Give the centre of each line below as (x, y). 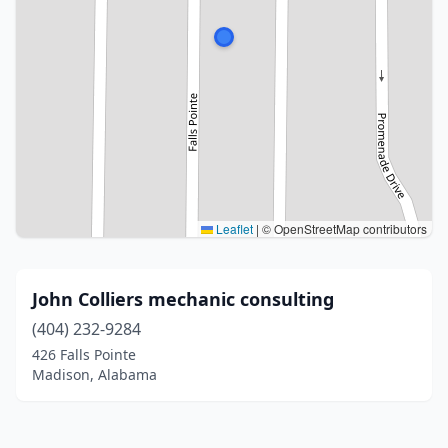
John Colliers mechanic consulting (183, 299)
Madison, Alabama (94, 374)
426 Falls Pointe (84, 354)
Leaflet (233, 228)
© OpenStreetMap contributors (343, 228)
